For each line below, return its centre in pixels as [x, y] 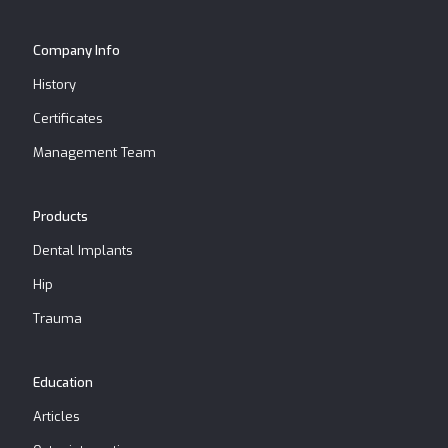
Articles [56, 417]
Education [63, 383]
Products [60, 217]
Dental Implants [83, 251]
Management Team [94, 153]
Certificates [68, 119]
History [54, 85]
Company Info [76, 51]
